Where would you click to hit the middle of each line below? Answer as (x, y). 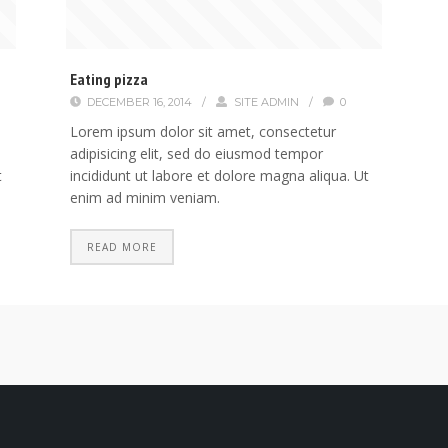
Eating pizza (108, 79)
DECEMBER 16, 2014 (140, 102)
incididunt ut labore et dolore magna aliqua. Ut (219, 176)
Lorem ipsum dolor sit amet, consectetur (202, 132)
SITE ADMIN (266, 102)
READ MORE (121, 247)
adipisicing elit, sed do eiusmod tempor (196, 154)
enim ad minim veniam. (144, 198)
